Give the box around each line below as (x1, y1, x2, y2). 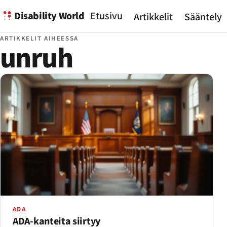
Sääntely (184, 10, 222, 25)
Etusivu (90, 9, 123, 23)
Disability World (14, 9, 85, 23)
